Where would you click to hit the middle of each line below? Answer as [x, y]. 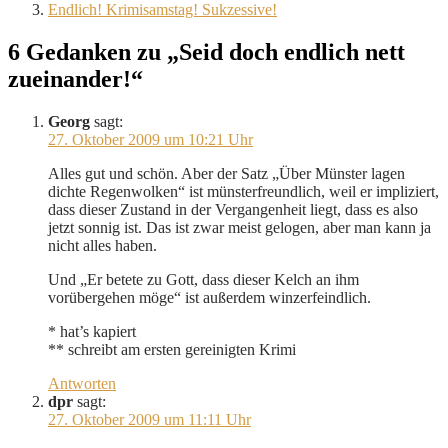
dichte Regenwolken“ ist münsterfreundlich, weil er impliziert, [243, 192]
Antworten [82, 384]
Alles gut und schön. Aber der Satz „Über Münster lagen [226, 174]
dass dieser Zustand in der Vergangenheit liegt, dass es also [233, 210]
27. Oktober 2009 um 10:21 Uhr [150, 140]
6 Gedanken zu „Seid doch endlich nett [206, 52]
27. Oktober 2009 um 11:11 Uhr [149, 420]
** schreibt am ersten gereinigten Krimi [172, 350]
